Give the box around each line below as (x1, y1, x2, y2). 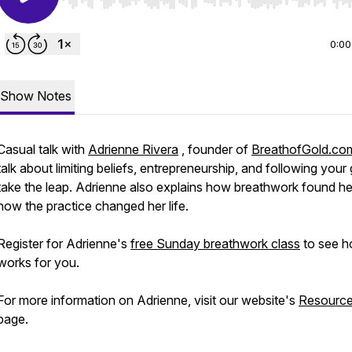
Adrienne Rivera (88, 141, 178, 157)
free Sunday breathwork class (130, 236, 300, 251)
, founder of (178, 141, 251, 157)
